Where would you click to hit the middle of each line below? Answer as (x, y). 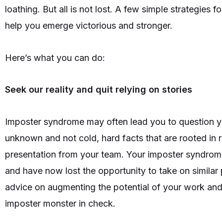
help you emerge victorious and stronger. (90, 26)
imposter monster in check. (61, 203)
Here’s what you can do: (56, 57)
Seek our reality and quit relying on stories (99, 90)
